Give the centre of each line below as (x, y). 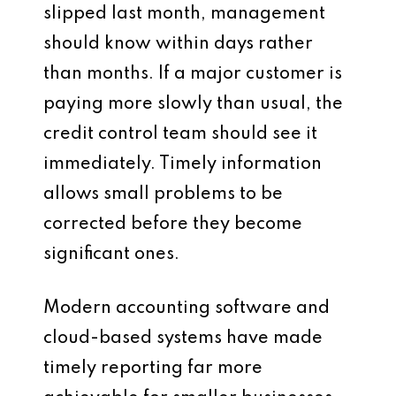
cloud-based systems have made (183, 339)
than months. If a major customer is (193, 74)
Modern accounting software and (187, 308)
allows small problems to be (163, 194)
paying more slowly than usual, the (193, 104)
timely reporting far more (153, 369)
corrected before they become (173, 225)
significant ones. (111, 255)
